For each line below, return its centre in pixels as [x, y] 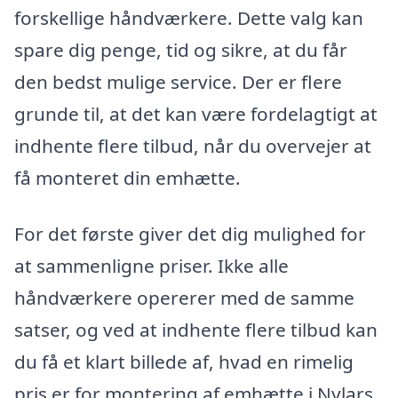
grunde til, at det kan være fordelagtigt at [196, 113]
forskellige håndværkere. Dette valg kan [189, 17]
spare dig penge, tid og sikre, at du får [181, 49]
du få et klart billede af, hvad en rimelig [184, 362]
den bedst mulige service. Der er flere [178, 81]
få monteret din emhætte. [127, 177]
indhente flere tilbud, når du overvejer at [193, 145]
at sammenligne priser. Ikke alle [151, 266]
